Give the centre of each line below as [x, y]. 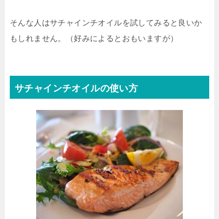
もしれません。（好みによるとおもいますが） [94, 38]
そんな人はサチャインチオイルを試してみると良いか [106, 23]
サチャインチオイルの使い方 [77, 88]
